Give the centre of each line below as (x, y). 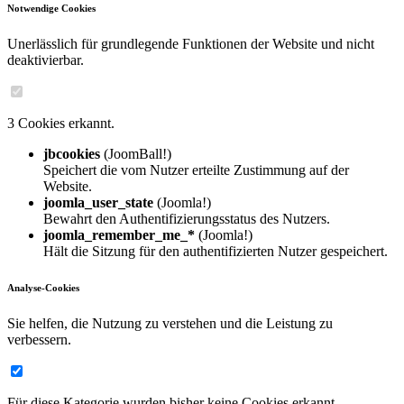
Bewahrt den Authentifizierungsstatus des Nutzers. (187, 219)
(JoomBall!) (138, 154)
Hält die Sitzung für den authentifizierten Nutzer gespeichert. (216, 252)
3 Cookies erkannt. (61, 124)
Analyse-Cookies (43, 288)
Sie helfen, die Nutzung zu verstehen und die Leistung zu (170, 324)
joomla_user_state (98, 203)
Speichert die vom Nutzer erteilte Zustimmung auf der (196, 170)
